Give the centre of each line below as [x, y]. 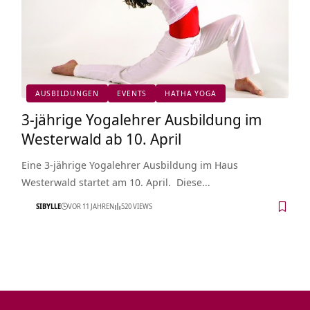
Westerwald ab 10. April [101, 138]
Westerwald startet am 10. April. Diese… [116, 182]
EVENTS [132, 93]
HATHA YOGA [191, 93]
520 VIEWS [136, 207]
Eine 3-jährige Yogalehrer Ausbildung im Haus [129, 164]
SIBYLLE [48, 207]
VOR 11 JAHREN [91, 207]
